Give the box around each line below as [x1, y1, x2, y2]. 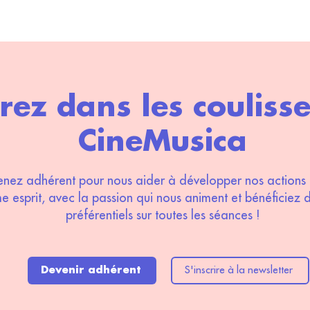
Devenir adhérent [41, 265, 140, 275]
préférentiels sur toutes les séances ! [65, 209, 259, 221]
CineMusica [77, 127, 247, 156]
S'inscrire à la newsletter [185, 265, 293, 275]
